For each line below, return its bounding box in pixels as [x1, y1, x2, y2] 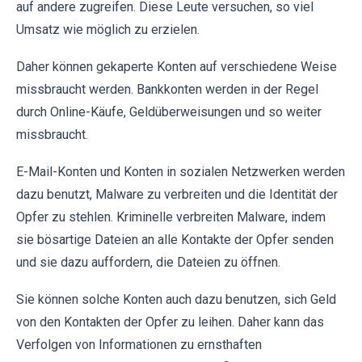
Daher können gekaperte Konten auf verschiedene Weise [16, 58, 337, 74]
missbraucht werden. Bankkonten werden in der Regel [16, 81, 318, 97]
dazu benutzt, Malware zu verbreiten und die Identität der [16, 186, 338, 202]
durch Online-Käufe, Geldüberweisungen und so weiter [16, 103, 322, 120]
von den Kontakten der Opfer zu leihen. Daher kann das [16, 314, 324, 330]
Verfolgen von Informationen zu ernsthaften [16, 336, 262, 352]
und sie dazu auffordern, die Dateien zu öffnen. [16, 254, 280, 270]
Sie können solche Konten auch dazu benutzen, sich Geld [16, 291, 336, 307]
